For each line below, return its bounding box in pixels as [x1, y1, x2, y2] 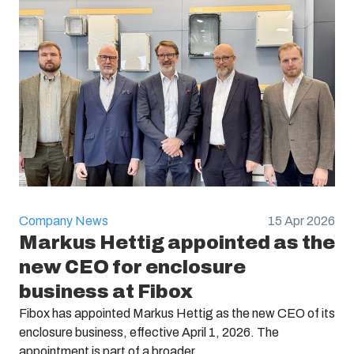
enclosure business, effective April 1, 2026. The [19, 325, 279, 339]
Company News [19, 213, 108, 228]
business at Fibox [19, 281, 193, 302]
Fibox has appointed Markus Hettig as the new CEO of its [19, 306, 335, 320]
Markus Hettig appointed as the [19, 232, 335, 253]
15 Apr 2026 [268, 213, 335, 228]
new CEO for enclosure [19, 256, 246, 277]
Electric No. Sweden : [19, 14, 166, 31]
